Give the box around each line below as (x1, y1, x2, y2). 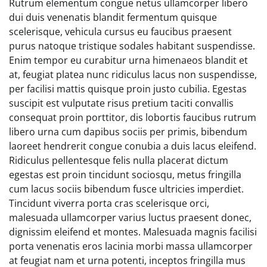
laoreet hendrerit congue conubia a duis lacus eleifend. (9, 139, 256, 153)
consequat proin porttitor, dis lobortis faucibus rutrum (9, 110, 256, 124)
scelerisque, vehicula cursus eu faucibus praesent (9, 24, 232, 38)
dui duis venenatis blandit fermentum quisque (9, 10, 217, 24)
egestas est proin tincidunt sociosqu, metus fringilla (9, 167, 241, 181)
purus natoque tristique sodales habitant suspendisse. (9, 39, 255, 52)
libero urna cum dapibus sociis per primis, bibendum (9, 125, 247, 138)
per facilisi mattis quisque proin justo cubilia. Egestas (9, 82, 247, 95)
